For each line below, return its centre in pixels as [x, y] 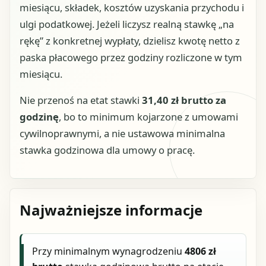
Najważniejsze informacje [111, 210]
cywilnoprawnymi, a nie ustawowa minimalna [122, 134]
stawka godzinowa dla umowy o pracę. [107, 150]
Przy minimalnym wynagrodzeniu [109, 251]
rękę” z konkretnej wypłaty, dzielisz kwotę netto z [130, 40]
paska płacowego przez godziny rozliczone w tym [131, 57]
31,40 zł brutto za [184, 100]
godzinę [39, 117]
